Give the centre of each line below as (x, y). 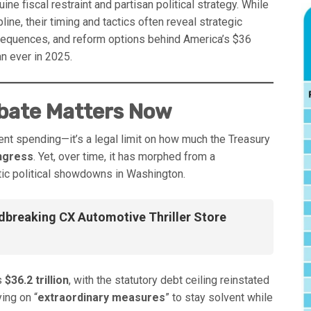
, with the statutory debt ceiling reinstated (169, 280)
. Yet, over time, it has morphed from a (124, 157)
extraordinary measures (101, 298)
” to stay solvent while (219, 298)
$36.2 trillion (37, 280)
